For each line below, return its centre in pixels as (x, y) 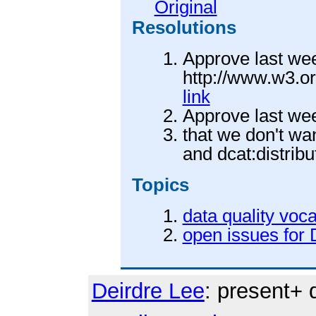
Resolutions (184, 28)
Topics (160, 185)
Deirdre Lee (148, 291)
